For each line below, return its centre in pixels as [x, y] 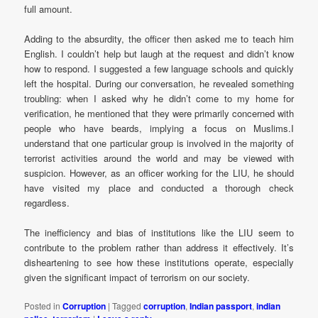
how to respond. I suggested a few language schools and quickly [159, 68]
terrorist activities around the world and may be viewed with [159, 158]
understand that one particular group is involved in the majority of [159, 143]
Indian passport [221, 306]
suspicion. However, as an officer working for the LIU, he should [159, 172]
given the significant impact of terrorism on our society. [137, 277]
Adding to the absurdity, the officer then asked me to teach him [159, 38]
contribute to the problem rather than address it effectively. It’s [159, 247]
